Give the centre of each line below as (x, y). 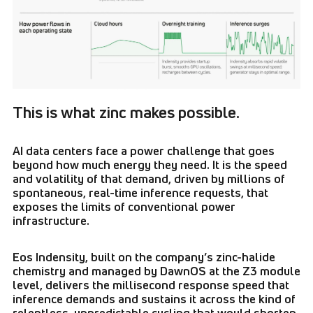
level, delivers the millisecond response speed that (151, 284)
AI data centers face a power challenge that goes (144, 150)
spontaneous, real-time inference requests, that (140, 192)
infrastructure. (51, 220)
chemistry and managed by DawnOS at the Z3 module (156, 270)
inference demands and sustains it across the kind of (154, 298)
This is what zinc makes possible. (126, 112)
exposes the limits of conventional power (124, 206)
